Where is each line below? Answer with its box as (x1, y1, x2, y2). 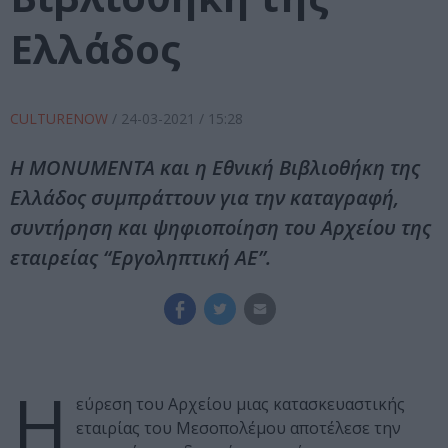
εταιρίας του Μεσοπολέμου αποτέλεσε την (76, 417, 401, 440)
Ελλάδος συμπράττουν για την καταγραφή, (10, 184, 399, 212)
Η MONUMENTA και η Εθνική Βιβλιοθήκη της (10, 154, 420, 182)
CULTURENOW (10, 109, 112, 129)
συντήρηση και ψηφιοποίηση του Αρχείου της (10, 214, 431, 242)
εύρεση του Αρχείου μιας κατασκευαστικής (76, 393, 405, 416)
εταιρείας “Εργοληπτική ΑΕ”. (10, 244, 271, 272)
